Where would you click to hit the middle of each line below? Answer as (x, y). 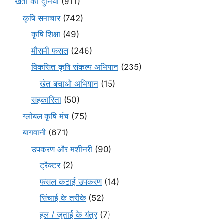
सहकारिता (46, 100)
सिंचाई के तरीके (63, 198)
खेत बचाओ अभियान (69, 83)
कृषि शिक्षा (46, 34)
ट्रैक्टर (50, 165)
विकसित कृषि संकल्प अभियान (75, 67)
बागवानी (34, 133)
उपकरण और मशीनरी (62, 149)
